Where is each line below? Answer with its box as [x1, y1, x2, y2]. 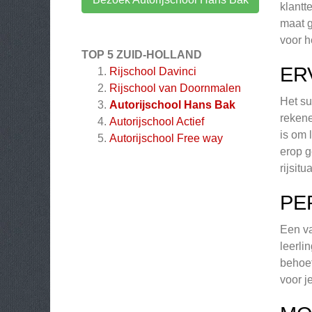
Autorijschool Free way [109, 132, 223, 144]
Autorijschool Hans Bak [109, 99, 235, 111]
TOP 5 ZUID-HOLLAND [81, 49, 202, 61]
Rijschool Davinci [109, 65, 196, 77]
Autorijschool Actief [109, 116, 204, 127]
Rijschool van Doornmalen [109, 82, 241, 94]
